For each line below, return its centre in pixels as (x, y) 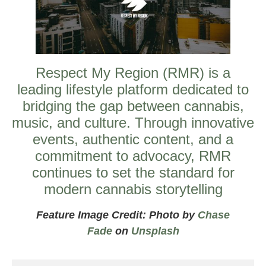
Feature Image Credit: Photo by (117, 215)
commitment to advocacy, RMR (133, 156)
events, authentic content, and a (133, 139)
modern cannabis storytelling (133, 189)
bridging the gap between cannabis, (133, 106)
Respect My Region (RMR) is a (133, 72)
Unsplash (155, 231)
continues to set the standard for (133, 172)
